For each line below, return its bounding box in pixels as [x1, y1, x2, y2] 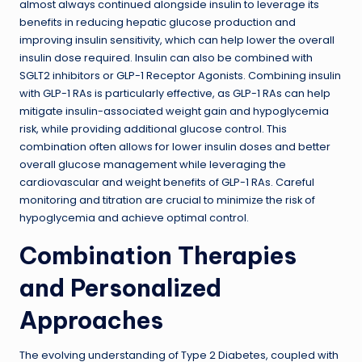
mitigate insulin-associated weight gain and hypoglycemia [19, 103, 329, 118]
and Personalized [19, 272, 221, 303]
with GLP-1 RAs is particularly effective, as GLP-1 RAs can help [19, 86, 330, 100]
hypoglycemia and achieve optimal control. [19, 210, 249, 225]
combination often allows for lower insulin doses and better [19, 139, 330, 154]
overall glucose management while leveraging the [19, 157, 286, 171]
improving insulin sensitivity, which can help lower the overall [19, 32, 335, 47]
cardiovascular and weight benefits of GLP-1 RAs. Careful [19, 175, 314, 189]
